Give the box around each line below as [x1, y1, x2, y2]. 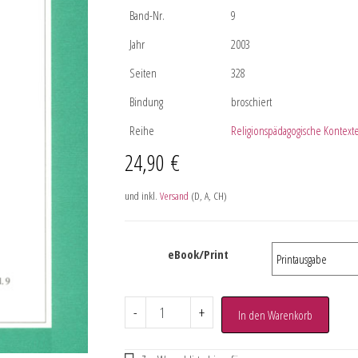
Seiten [129, 65, 157, 81]
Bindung [129, 93, 163, 109]
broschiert [230, 93, 272, 109]
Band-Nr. [129, 7, 165, 23]
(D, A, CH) [188, 189, 227, 203]
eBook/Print [167, 246, 229, 262]
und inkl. [124, 189, 160, 203]
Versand [159, 189, 189, 203]
